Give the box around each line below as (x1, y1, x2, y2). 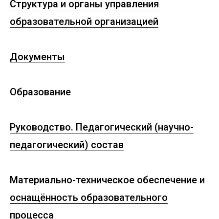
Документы (10, 51, 65, 63)
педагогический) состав (10, 139, 124, 151)
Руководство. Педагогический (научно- (10, 121, 194, 133)
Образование (10, 86, 71, 98)
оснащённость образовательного (10, 192, 168, 203)
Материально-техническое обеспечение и (10, 174, 205, 186)
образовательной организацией (10, 16, 158, 27)
